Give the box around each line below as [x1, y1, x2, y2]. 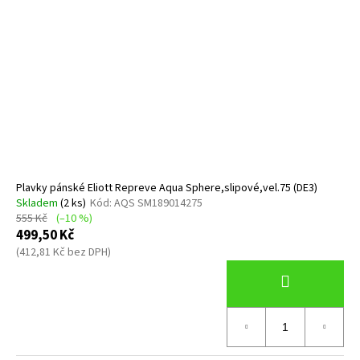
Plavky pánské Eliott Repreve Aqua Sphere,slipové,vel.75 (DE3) [16, 179, 317, 196]
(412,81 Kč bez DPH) [16, 243, 111, 260]
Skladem [16, 194, 60, 211]
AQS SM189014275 [114, 194, 202, 211]
